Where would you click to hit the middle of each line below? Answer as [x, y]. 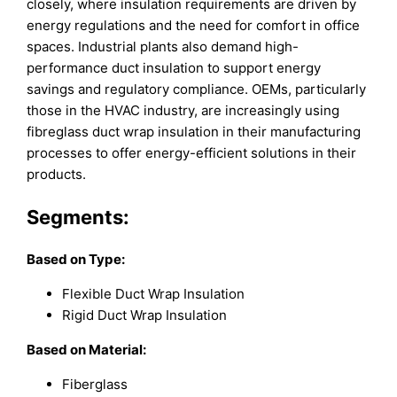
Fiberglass [95, 384]
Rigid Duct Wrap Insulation [145, 315]
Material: [117, 349]
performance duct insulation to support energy [174, 68]
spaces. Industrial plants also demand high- [163, 47]
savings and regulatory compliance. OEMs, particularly [197, 90]
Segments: [78, 217]
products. [57, 175]
